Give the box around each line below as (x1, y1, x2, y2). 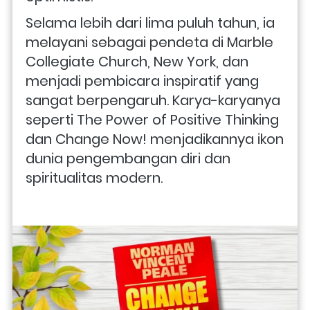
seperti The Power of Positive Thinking (26, 109, 279, 129)
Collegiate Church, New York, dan (26, 51, 248, 71)
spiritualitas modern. (26, 167, 163, 188)
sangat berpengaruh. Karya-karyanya (26, 90, 280, 110)
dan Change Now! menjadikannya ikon (26, 129, 284, 149)
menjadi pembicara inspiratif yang (26, 71, 259, 91)
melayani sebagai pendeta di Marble (26, 32, 273, 52)
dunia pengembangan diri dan (26, 148, 230, 168)
